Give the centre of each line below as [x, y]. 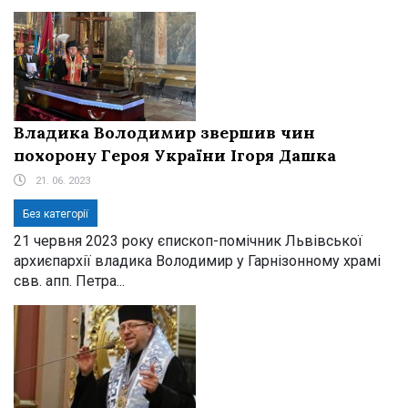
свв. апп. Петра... [69, 280]
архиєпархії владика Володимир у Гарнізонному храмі [197, 260]
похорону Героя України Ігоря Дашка [175, 155]
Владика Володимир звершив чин [164, 132]
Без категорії [56, 214]
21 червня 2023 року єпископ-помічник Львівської [188, 240]
